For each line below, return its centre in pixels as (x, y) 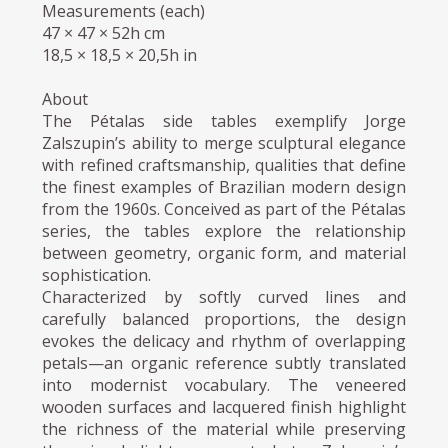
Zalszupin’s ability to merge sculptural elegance (224, 142)
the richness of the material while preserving (224, 428)
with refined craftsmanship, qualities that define (224, 164)
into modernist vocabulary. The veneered (224, 384)
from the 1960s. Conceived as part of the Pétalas (224, 208)
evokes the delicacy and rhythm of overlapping (224, 340)
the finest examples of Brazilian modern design (224, 186)
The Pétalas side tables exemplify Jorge (224, 120)
